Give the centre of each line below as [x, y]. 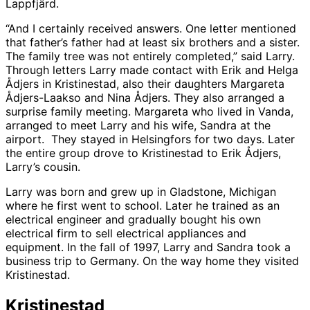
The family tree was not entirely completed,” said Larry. [150, 56]
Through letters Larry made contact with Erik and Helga [152, 70]
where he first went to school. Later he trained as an [143, 205]
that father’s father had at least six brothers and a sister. [153, 42]
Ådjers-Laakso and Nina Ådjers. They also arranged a [145, 97]
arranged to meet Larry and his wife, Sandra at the [138, 125]
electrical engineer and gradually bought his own [133, 219]
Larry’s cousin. [46, 166]
